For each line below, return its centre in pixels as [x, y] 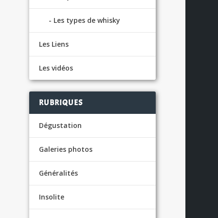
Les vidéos [56, 68]
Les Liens [54, 44]
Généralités [59, 173]
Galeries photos [66, 149]
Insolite [52, 197]
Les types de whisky [87, 20]
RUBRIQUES [61, 102]
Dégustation [61, 125]
